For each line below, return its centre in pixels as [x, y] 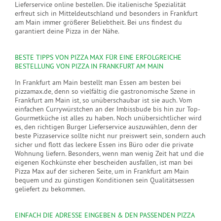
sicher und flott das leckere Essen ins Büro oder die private [104, 145]
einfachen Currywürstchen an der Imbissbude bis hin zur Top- [108, 109]
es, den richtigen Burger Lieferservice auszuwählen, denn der [106, 127]
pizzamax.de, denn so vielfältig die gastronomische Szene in [105, 92]
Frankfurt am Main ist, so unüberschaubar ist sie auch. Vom [103, 100]
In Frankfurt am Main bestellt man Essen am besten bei [98, 83]
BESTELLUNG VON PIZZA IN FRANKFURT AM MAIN [89, 66]
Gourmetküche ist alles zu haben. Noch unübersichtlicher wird [108, 118]
